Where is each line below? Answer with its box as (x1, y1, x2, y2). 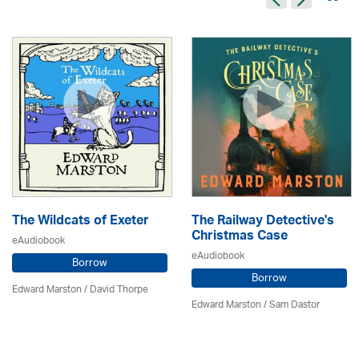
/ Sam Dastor (261, 294, 320, 316)
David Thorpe (90, 279, 148, 301)
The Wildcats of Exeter (12, 209, 149, 235)
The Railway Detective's (192, 209, 334, 235)
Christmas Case (192, 224, 288, 250)
